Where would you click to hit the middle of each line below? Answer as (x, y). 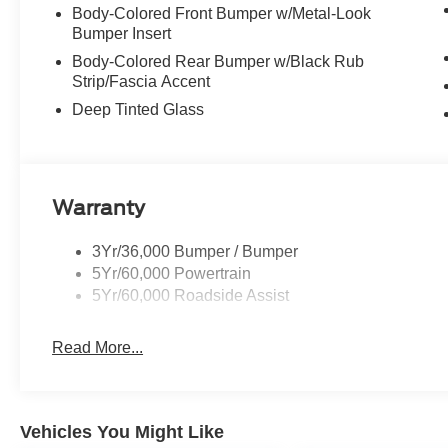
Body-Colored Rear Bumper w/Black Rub (218, 62)
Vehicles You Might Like (122, 432)
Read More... (98, 348)
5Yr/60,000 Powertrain (172, 274)
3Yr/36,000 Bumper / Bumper (195, 252)
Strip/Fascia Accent (141, 82)
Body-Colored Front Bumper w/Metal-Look (222, 14)
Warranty (99, 207)
